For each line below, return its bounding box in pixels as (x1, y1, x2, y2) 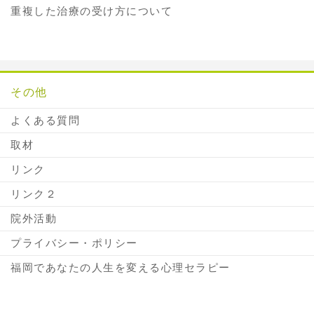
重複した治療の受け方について (11, 4, 172, 17)
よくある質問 (11, 114, 80, 126)
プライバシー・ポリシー (11, 236, 138, 249)
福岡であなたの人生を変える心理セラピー (11, 261, 231, 273)
